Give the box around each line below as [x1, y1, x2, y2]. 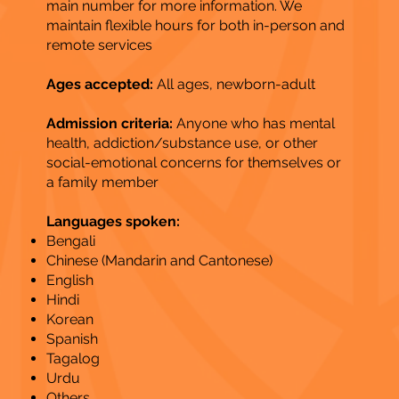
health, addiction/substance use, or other [45, 134, 318, 151]
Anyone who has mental [172, 114, 335, 132]
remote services [45, 36, 152, 53]
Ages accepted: [45, 75, 157, 93]
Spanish [45, 330, 98, 347]
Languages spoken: [45, 212, 183, 230]
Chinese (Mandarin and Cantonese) [45, 251, 273, 269]
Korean [45, 310, 94, 328]
